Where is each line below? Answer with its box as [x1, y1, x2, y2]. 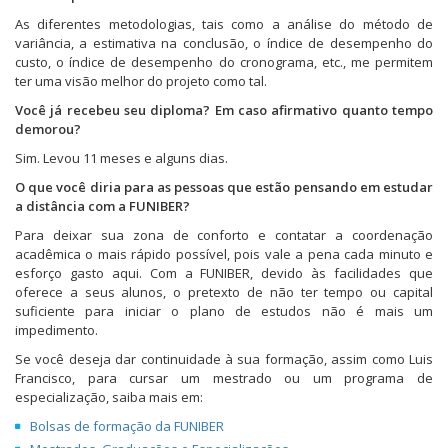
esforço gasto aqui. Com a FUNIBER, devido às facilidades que [15, 264, 433, 283]
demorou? [15, 120, 81, 139]
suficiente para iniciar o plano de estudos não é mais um [15, 302, 433, 321]
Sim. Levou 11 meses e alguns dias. [15, 149, 228, 168]
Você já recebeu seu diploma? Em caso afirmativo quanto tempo [15, 101, 433, 120]
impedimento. [15, 321, 98, 340]
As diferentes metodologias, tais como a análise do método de [15, 15, 433, 34]
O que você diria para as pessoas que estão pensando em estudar [15, 178, 433, 197]
